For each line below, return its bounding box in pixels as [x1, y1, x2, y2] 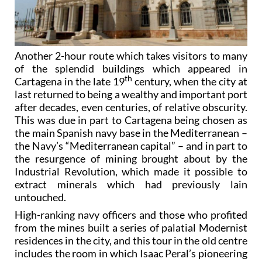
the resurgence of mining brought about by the [15, 152, 247, 166]
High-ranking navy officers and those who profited [15, 208, 247, 222]
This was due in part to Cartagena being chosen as [15, 113, 247, 127]
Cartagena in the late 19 [15, 75, 125, 88]
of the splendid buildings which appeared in [15, 62, 247, 75]
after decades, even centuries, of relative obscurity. [15, 101, 247, 114]
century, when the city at [132, 75, 247, 88]
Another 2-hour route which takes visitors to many [15, 49, 247, 63]
